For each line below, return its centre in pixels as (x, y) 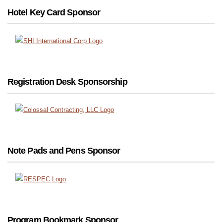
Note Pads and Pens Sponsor (64, 151)
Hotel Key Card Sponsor (54, 12)
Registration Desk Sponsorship (67, 82)
